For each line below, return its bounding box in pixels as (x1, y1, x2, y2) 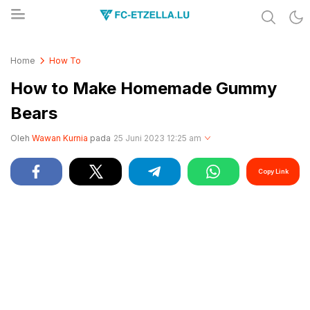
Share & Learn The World (35, 39, 150, 51)
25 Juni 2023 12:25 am (113, 133, 201, 143)
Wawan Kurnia (32, 133, 88, 143)
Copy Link (257, 167, 289, 175)
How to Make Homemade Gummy (10, 78, 277, 98)
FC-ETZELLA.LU (35, 47, 105, 60)
